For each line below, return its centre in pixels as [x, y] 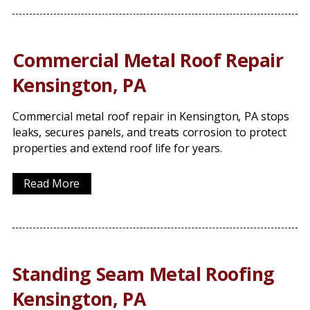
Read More [52, 183]
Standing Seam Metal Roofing [144, 274]
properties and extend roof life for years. [118, 148]
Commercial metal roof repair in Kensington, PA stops [151, 116]
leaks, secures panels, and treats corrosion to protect [149, 132]
